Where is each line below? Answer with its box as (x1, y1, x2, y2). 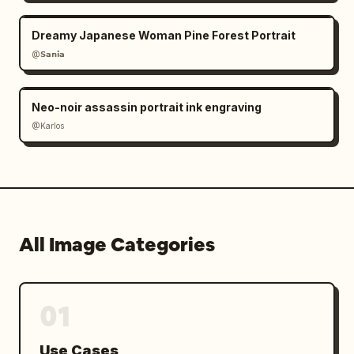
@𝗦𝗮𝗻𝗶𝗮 (32, 49, 65, 58)
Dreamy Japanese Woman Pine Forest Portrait (32, 28, 296, 42)
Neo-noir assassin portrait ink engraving (32, 100, 262, 114)
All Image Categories (19, 232, 215, 257)
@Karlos (32, 121, 64, 130)
